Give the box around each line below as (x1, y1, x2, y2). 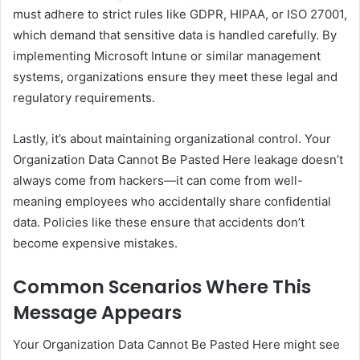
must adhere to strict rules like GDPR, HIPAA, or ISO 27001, (13, 6, 347, 22)
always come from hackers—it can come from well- (13, 172, 303, 188)
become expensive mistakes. (13, 235, 178, 251)
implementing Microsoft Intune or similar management (13, 47, 321, 63)
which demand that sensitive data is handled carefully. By (13, 27, 337, 43)
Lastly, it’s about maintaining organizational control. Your (13, 130, 331, 146)
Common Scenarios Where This (13, 273, 311, 300)
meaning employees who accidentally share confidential (13, 193, 331, 209)
